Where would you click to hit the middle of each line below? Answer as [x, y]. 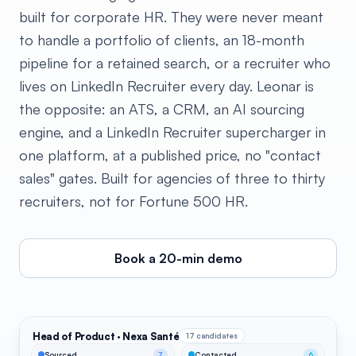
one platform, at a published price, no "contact [170, 155]
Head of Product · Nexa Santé [106, 336]
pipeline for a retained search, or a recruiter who [175, 63]
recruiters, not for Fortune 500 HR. [133, 201]
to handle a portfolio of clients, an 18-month [162, 40]
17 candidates [212, 336]
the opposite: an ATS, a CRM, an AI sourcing [162, 109]
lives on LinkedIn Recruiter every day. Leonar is [166, 86]
